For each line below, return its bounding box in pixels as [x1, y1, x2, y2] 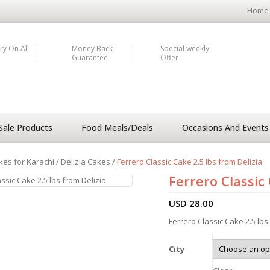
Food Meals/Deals [81, 122, 153, 133]
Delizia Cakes [60, 156, 110, 167]
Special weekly [160, 43, 210, 54]
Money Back [71, 43, 113, 54]
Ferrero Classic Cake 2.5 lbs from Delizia [116, 156, 262, 167]
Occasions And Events [182, 122, 269, 133]
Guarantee [71, 52, 108, 63]
